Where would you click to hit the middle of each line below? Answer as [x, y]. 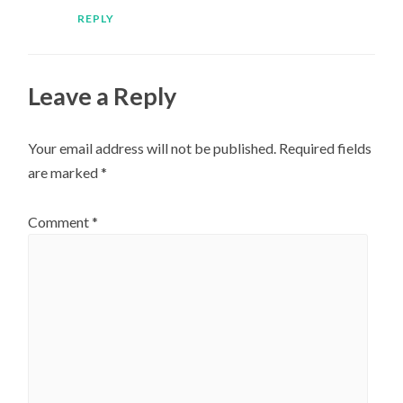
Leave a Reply [103, 95]
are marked [65, 173]
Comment [60, 221]
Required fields [326, 148]
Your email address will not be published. [152, 148]
